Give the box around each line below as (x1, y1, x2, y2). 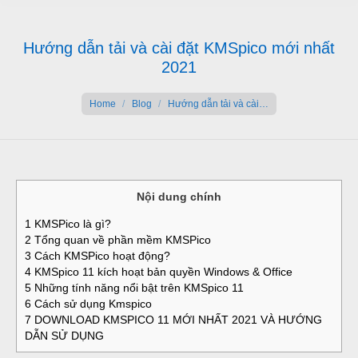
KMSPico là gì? (31, 217, 111, 231)
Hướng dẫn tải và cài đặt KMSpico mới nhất (23, 39, 335, 57)
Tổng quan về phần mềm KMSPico (31, 233, 211, 247)
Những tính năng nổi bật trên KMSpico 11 (31, 281, 244, 295)
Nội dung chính (137, 190, 221, 203)
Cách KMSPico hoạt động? (31, 249, 170, 263)
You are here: (16, 86, 86, 99)
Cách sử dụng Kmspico (31, 297, 152, 311)
